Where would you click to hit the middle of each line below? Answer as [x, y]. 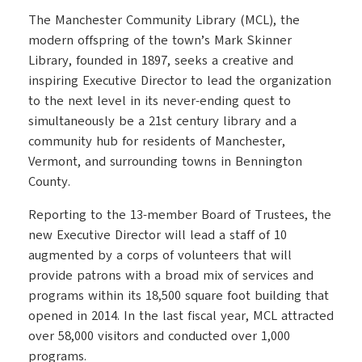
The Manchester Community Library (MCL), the [164, 20]
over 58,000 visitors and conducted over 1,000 [159, 336]
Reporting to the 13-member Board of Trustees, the [180, 215]
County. [49, 182]
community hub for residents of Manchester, [157, 141]
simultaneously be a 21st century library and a [162, 121]
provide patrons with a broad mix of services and [171, 276]
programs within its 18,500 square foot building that [179, 296]
